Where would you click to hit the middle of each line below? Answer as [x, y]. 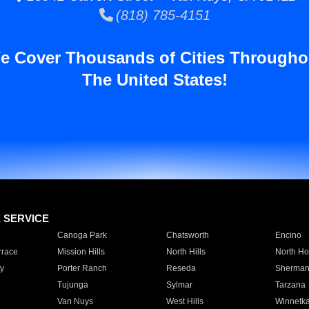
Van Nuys [75, 301]
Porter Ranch [82, 268]
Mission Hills [81, 252]
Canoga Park [82, 235]
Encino [288, 235]
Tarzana [290, 285]
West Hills [185, 301]
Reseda [181, 268]
